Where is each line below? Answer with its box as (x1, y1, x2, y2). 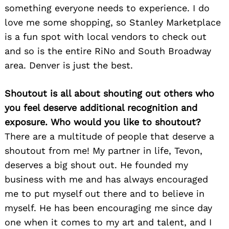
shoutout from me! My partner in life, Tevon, (5, 145, 202, 156)
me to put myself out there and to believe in (5, 188, 204, 199)
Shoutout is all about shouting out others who (5, 88, 214, 99)
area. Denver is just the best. (5, 60, 133, 71)
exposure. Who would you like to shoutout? (5, 117, 201, 128)
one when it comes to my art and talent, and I (5, 217, 212, 228)
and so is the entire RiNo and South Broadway (5, 45, 211, 57)
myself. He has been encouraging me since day (5, 202, 212, 214)
